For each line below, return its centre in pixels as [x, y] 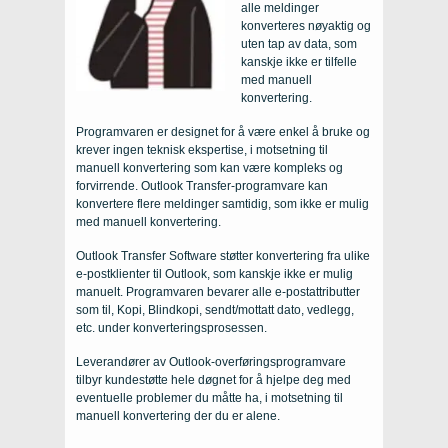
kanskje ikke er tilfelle [299, 61]
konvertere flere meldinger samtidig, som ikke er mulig [222, 203]
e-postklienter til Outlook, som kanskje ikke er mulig [214, 273]
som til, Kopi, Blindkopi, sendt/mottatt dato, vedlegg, [215, 309]
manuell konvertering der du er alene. [178, 415]
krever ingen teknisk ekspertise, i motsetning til [202, 149]
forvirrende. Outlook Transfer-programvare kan [202, 185]
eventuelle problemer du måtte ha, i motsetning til [209, 397]
